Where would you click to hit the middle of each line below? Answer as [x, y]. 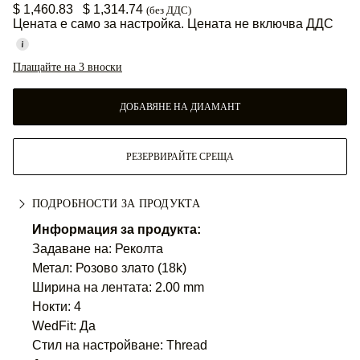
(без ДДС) [169, 10]
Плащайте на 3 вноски [67, 67]
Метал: [54, 268]
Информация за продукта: [117, 229]
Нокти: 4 [57, 307]
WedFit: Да [64, 326]
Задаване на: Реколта [98, 249]
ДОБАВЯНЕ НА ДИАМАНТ [180, 107]
